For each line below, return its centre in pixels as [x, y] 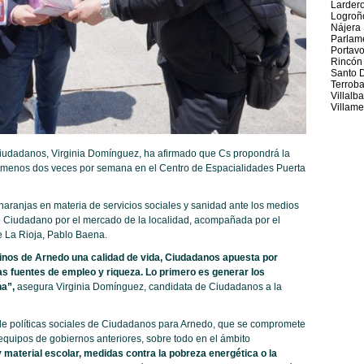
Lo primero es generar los [205, 273]
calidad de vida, [125, 258]
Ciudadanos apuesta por [220, 258]
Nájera [345, 28]
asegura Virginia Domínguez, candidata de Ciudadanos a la [148, 287]
